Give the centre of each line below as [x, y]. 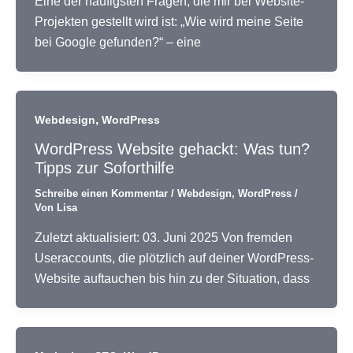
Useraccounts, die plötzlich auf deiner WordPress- [174, 258]
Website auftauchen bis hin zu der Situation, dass [172, 278]
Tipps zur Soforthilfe [104, 168]
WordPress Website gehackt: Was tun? [172, 149]
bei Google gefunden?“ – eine [118, 42]
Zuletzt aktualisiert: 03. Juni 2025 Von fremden [163, 237]
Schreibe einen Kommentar [101, 194]
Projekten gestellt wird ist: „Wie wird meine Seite [169, 21]
